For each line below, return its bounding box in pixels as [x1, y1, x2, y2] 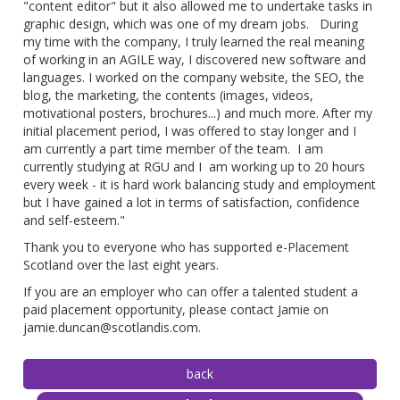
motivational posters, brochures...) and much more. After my [23, 104, 373, 122]
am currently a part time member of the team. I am [23, 140, 324, 158]
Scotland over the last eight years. [23, 256, 220, 274]
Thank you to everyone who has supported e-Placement [23, 238, 350, 256]
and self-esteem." [23, 212, 126, 229]
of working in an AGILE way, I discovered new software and [23, 51, 367, 69]
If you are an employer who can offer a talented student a [23, 283, 359, 301]
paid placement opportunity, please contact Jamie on [23, 301, 329, 319]
